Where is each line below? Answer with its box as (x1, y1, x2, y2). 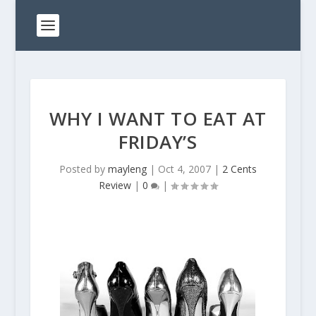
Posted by (59, 162, 108, 176)
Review (98, 178, 131, 192)
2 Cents (221, 162, 257, 176)
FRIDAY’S (119, 129, 197, 154)
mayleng (107, 162, 147, 176)
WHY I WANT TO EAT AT (49, 106, 267, 131)
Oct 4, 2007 (157, 162, 211, 176)
